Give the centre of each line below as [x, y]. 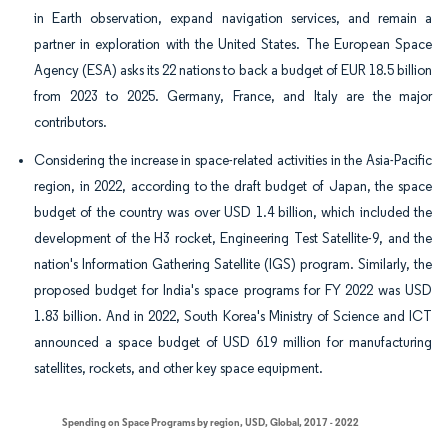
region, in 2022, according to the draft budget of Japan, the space [233, 187]
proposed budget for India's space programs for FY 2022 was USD [233, 291]
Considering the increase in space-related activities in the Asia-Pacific [233, 161]
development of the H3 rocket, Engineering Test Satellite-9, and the [233, 239]
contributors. [70, 123]
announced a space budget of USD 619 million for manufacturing [233, 343]
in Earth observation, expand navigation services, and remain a [233, 19]
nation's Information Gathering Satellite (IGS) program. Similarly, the [233, 265]
